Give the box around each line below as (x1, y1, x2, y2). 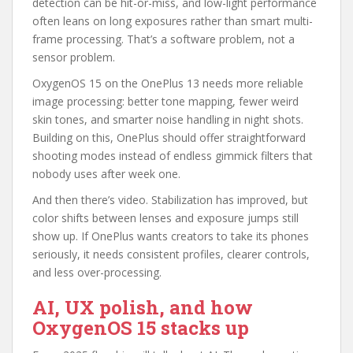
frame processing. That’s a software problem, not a (32, 31, 295, 46)
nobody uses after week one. (32, 165, 180, 181)
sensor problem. (32, 49, 115, 65)
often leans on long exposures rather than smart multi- (32, 13, 313, 28)
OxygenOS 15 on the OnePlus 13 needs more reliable (32, 75, 303, 91)
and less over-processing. (32, 264, 162, 280)
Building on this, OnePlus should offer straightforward (32, 129, 306, 145)
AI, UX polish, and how (32, 294, 253, 320)
